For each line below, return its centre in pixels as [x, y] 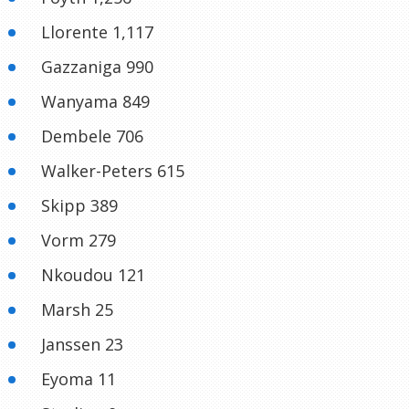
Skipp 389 [79, 206]
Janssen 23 [82, 345]
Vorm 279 [79, 241]
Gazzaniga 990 [97, 67]
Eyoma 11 [79, 379]
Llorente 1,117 [97, 32]
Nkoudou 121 [93, 275]
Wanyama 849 [95, 102]
